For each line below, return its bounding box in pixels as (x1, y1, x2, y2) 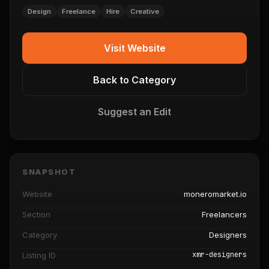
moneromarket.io (184, 189, 247, 199)
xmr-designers (192, 250, 247, 259)
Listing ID (22, 250, 56, 260)
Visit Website (103, 42, 166, 54)
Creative (130, 7, 159, 16)
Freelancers (202, 210, 247, 219)
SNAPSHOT (22, 167, 76, 177)
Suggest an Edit (98, 106, 171, 118)
